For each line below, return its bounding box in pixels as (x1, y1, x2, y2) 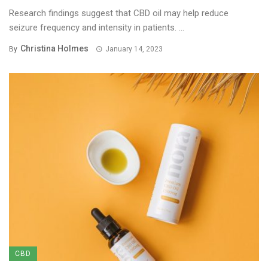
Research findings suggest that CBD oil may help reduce (9, 8, 229, 19)
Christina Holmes (20, 44, 89, 54)
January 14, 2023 (105, 45, 163, 54)
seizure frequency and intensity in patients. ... (9, 22, 184, 33)
